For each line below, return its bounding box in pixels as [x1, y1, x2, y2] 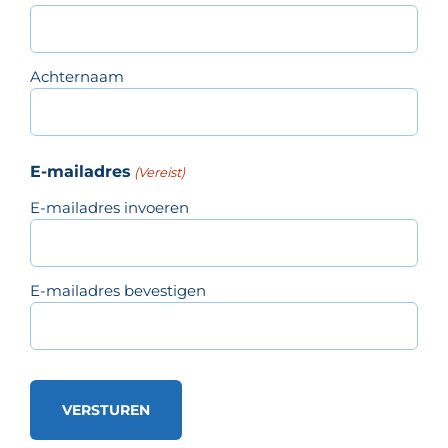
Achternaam [30, 67, 124, 86]
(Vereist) [134, 164, 186, 180]
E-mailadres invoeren [30, 198, 189, 217]
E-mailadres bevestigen [30, 281, 206, 300]
